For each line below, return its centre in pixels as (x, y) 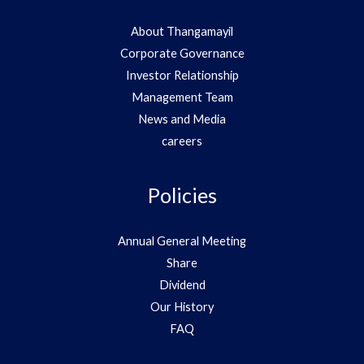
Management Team (182, 97)
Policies (182, 195)
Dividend (182, 284)
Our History (182, 306)
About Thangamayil (182, 31)
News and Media (182, 119)
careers (182, 141)
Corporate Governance (182, 53)
